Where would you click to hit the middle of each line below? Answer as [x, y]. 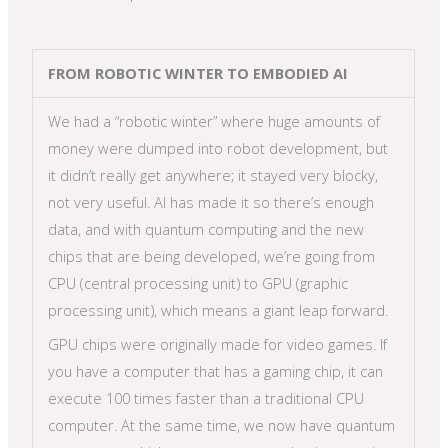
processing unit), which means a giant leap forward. [218, 309]
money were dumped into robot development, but [218, 147]
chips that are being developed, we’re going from [212, 255]
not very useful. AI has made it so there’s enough [211, 201]
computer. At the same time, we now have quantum [222, 424]
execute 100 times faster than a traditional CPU [206, 397]
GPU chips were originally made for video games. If [218, 343]
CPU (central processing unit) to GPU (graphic [198, 282]
